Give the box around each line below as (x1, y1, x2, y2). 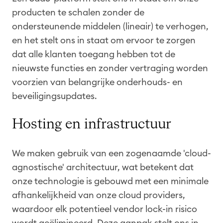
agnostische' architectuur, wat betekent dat (12, 162, 194, 172)
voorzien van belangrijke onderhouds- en (12, 77, 183, 87)
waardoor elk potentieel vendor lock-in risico (12, 204, 197, 214)
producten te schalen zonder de (12, 7, 144, 17)
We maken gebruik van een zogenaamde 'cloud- (12, 148, 211, 158)
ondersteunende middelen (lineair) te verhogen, (12, 21, 209, 31)
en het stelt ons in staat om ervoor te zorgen (12, 35, 196, 45)
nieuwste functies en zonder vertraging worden (12, 63, 208, 73)
